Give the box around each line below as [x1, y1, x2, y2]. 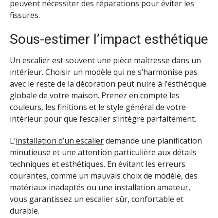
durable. [10, 205, 39, 216]
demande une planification [104, 135, 202, 146]
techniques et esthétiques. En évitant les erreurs [10, 158, 185, 169]
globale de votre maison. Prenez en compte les [10, 90, 180, 101]
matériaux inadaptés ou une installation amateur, [10, 182, 190, 193]
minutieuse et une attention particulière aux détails [10, 146, 197, 158]
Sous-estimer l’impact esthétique [10, 31, 208, 48]
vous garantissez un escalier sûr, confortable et [10, 193, 183, 204]
